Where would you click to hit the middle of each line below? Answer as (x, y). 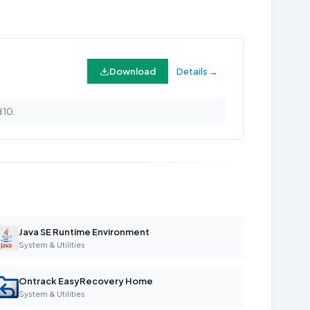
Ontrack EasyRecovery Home (85, 281)
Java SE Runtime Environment (84, 232)
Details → (197, 71)
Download (133, 71)
